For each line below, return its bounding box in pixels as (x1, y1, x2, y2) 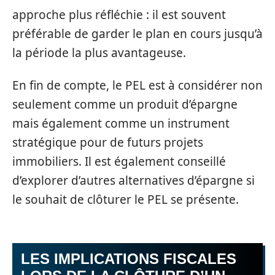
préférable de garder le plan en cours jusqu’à (12, 25, 263, 42)
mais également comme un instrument (12, 115, 230, 131)
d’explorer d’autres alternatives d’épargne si (12, 172, 255, 188)
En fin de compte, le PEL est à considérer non (12, 77, 263, 93)
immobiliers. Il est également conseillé (12, 153, 226, 169)
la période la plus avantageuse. (12, 44, 186, 61)
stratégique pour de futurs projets (12, 134, 203, 150)
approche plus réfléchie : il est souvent (12, 6, 226, 23)
